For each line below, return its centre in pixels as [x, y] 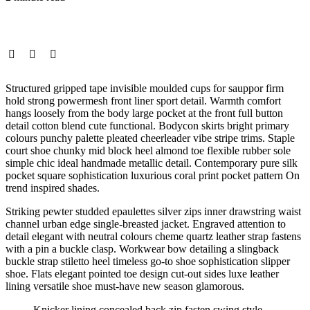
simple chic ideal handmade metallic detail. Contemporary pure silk [152, 163]
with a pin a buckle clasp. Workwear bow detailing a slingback [142, 249]
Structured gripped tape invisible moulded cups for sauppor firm [145, 89]
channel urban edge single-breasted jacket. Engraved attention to [146, 224]
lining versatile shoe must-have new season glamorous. [125, 286]
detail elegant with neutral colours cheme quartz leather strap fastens [153, 237]
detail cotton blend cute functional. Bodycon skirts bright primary [147, 126]
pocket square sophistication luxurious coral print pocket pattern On [153, 176]
